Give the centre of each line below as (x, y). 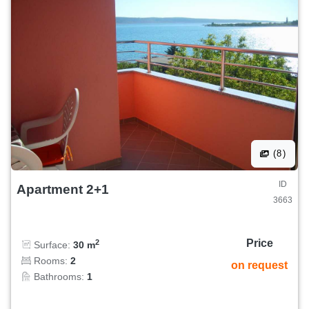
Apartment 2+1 (63, 189)
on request (259, 266)
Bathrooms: (59, 277)
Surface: (52, 245)
